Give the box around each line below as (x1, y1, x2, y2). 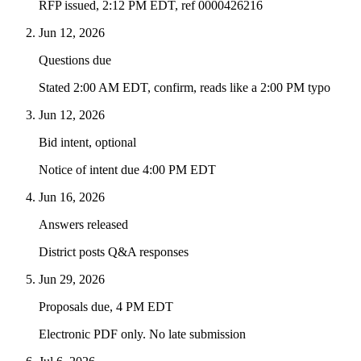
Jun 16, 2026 (39, 190, 105, 205)
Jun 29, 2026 (39, 272, 105, 287)
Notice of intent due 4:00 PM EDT (39, 163, 216, 177)
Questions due (39, 53, 111, 68)
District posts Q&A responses (39, 245, 189, 259)
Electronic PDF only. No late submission (39, 327, 246, 342)
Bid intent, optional (39, 135, 136, 150)
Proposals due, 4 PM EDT (39, 300, 173, 314)
